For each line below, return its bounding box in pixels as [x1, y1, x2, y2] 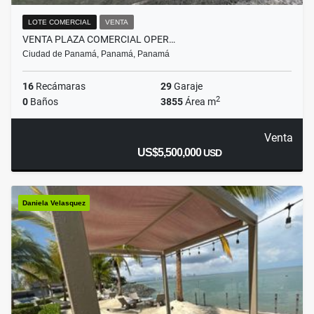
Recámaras [34, 81, 86, 93]
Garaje [172, 81, 203, 93]
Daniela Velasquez [22, 199, 86, 207]
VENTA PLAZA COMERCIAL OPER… [22, 34, 175, 46]
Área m [183, 96, 216, 108]
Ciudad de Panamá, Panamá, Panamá [22, 49, 170, 60]
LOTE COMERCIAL [28, 18, 91, 27]
